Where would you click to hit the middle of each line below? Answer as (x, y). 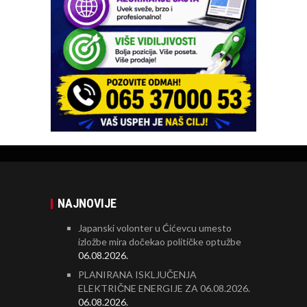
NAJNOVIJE (87, 203)
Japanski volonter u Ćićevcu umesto (155, 228)
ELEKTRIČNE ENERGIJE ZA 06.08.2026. (164, 288)
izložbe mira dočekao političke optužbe (160, 241)
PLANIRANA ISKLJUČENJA (137, 274)
